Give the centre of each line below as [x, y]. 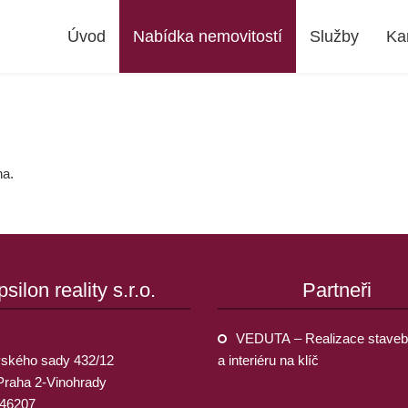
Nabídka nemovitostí [208, 36]
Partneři [337, 290]
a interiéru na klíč [268, 360]
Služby [334, 36]
